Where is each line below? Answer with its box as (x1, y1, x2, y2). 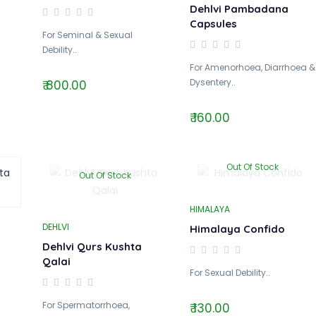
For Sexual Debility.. (189, 267, 270, 279)
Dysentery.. (189, 76, 236, 88)
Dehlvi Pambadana (189, 2, 288, 16)
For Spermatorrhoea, (42, 299, 130, 311)
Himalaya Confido (189, 222, 285, 236)
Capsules (189, 17, 237, 30)
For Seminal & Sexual (42, 29, 133, 41)
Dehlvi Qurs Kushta (42, 240, 142, 253)
